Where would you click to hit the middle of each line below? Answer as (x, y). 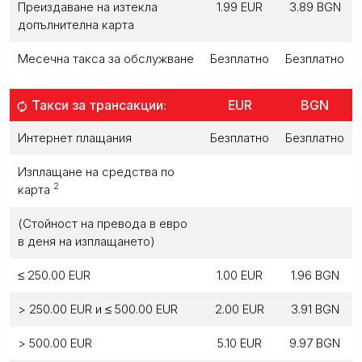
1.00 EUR (240, 275)
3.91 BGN (315, 309)
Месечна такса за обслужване (106, 58)
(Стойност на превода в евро (103, 223)
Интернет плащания (75, 137)
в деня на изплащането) (86, 241)
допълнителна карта (76, 24)
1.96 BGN (315, 275)
